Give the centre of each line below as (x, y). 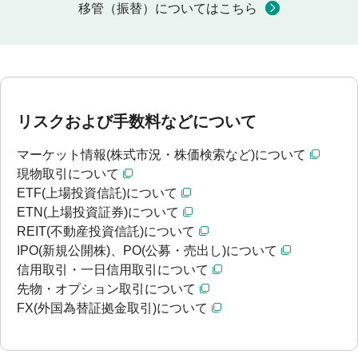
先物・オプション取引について (106, 289)
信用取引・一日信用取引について (113, 270)
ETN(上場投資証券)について (98, 213)
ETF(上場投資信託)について (97, 193)
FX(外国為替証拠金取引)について (112, 308)
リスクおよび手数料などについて (137, 122)
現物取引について (68, 174)
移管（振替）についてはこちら (168, 9)
